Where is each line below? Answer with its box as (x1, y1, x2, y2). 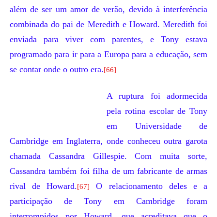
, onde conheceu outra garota (100, 136, 208, 146)
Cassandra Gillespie (48, 151, 124, 161)
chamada (10, 151, 49, 161)
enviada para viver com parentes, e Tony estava (10, 34, 207, 44)
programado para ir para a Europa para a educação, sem (10, 49, 207, 59)
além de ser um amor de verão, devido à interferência (10, 4, 207, 14)
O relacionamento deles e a (90, 181, 208, 191)
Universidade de (135, 121, 207, 131)
